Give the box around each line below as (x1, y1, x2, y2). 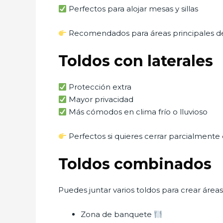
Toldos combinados (58, 155, 212, 173)
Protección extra (67, 82, 132, 92)
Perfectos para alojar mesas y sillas (67, 4, 199, 13)
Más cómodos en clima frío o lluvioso (67, 107, 208, 116)
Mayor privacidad (67, 95, 134, 104)
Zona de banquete (81, 210, 154, 219)
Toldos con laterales (58, 52, 213, 70)
